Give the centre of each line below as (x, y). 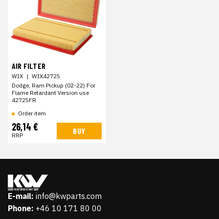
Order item (32, 113)
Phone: (21, 208)
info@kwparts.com (69, 196)
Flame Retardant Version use (50, 93)
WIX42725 (46, 76)
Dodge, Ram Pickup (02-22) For (54, 86)
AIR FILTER (29, 66)
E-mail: (21, 196)
